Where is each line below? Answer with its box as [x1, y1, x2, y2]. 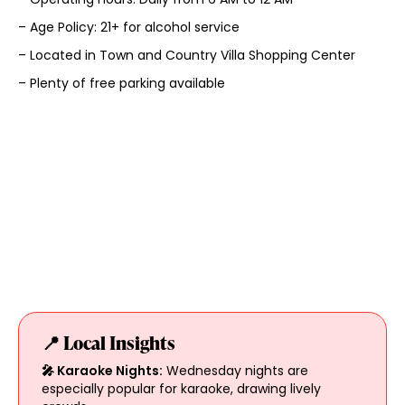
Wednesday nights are [162, 362, 308, 381]
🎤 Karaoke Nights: [41, 362, 163, 381]
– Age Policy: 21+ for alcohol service [17, 18, 240, 37]
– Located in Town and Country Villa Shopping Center [17, 46, 355, 65]
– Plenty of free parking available [17, 74, 225, 93]
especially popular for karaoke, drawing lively [41, 380, 321, 399]
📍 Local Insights [41, 330, 175, 356]
